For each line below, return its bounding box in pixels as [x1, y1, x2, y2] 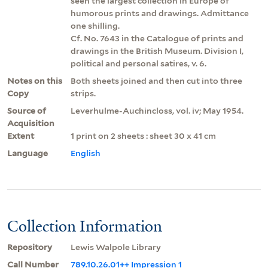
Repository [7, 242, 52, 252]
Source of [7, 105, 46, 115]
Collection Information [7, 215, 162, 236]
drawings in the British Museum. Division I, [71, 45, 243, 56]
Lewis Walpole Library [71, 242, 161, 252]
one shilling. [71, 20, 120, 31]
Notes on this [7, 75, 62, 86]
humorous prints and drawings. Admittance [71, 8, 249, 18]
